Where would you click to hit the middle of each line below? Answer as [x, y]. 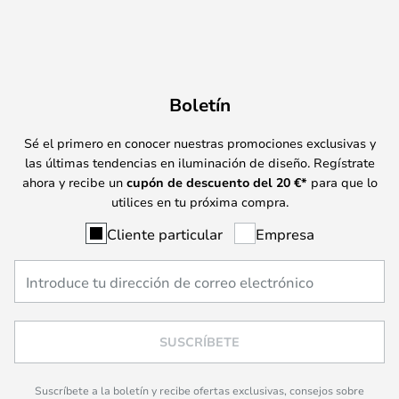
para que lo [342, 182]
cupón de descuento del [201, 182]
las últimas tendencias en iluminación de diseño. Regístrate [199, 162]
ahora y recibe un [74, 182]
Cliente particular [164, 233]
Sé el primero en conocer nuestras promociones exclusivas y [199, 142]
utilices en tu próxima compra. [199, 201]
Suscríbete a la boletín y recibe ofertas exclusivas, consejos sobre [199, 390]
